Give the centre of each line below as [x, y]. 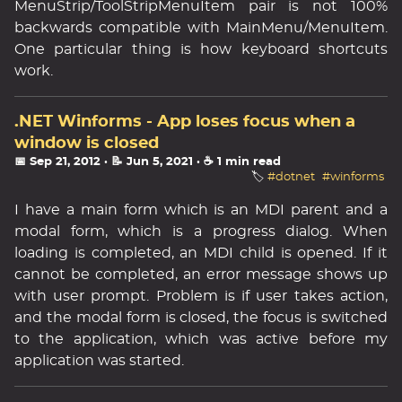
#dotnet [291, 177]
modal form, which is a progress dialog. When [201, 232]
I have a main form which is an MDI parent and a [201, 210]
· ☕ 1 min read [239, 162]
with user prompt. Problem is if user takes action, [201, 296]
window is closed [87, 144]
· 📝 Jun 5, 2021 [149, 162]
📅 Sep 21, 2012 [57, 162]
